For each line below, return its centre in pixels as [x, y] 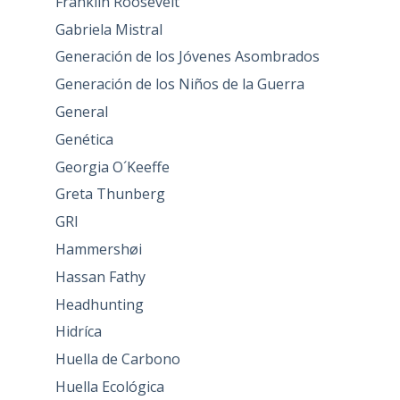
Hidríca [78, 332]
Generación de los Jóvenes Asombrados [187, 57]
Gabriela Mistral [108, 29]
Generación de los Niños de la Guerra [179, 84]
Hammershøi [98, 249]
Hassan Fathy [100, 276]
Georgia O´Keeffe [112, 167]
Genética [84, 139]
